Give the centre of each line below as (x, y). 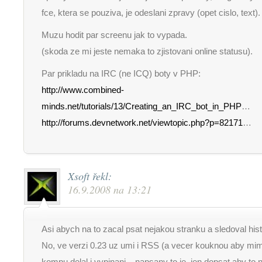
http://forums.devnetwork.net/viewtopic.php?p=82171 (142, 123)
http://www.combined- (83, 90)
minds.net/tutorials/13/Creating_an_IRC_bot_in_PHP (142, 106)
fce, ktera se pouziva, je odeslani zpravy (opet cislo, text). (151, 13)
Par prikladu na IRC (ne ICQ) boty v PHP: (121, 74)
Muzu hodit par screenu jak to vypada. (114, 35)
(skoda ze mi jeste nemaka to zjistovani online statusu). (147, 51)
